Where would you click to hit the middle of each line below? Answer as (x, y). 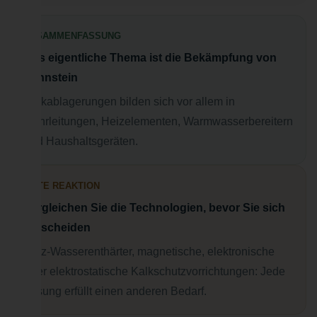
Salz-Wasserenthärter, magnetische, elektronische (149, 251)
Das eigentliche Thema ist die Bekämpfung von (150, 57)
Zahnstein (51, 77)
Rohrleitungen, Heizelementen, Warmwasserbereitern (158, 121)
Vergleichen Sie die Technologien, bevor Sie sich (155, 207)
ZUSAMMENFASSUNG (73, 35)
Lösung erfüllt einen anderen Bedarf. (115, 291)
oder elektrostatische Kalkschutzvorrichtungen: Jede (155, 271)
